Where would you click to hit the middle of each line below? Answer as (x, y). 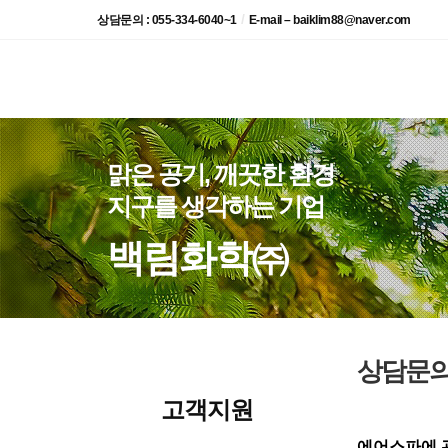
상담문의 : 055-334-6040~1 (167, 20)
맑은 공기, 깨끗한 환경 (220, 174)
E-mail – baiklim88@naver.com (329, 20)
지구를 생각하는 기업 (215, 206)
